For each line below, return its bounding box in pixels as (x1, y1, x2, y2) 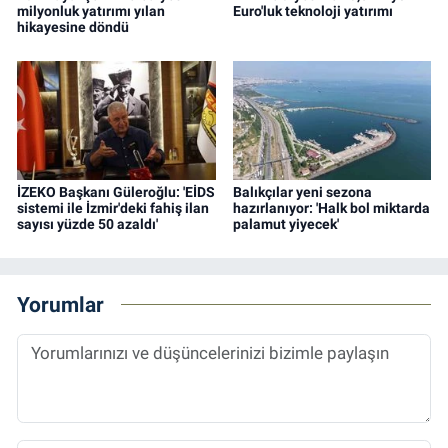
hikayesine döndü (17, 19, 129, 36)
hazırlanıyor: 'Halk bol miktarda (232, 200, 430, 217)
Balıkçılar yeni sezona (232, 184, 372, 201)
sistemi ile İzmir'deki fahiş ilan (17, 200, 209, 217)
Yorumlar (17, 291, 104, 317)
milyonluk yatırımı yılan (17, 3, 165, 20)
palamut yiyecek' (232, 216, 339, 233)
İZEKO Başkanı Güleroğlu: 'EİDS (17, 184, 215, 201)
